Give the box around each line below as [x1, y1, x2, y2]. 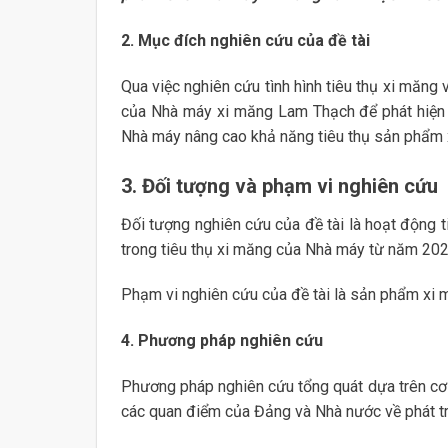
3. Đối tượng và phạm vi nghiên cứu [120, 173, 438, 198]
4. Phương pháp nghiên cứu [120, 331, 323, 351]
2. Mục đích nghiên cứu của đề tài [120, 31, 370, 51]
